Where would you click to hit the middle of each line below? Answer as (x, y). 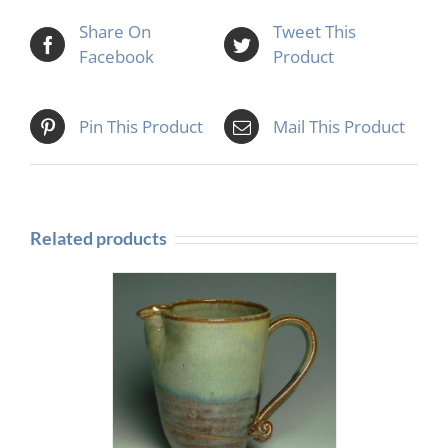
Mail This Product (339, 127)
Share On (115, 32)
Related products (98, 238)
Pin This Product (141, 127)
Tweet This (314, 32)
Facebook (116, 57)
